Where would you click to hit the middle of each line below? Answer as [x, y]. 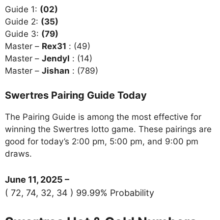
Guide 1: [22, 9]
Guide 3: [23, 34]
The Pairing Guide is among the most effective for [103, 117]
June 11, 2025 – [37, 179]
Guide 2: [23, 21]
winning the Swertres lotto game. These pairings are [108, 129]
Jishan [56, 70]
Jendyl [56, 58]
